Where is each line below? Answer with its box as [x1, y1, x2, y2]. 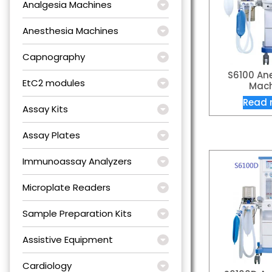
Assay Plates [22, 128, 80, 141]
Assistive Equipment [22, 233, 113, 246]
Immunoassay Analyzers [22, 154, 132, 168]
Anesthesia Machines [22, 24, 118, 37]
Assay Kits [22, 102, 68, 115]
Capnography [22, 50, 85, 63]
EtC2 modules [22, 76, 85, 89]
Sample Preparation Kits [22, 206, 132, 220]
